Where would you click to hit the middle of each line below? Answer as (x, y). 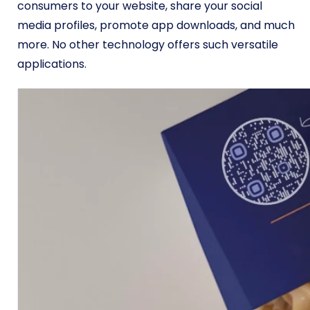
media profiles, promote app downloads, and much (156, 25)
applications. (53, 64)
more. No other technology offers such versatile (148, 45)
